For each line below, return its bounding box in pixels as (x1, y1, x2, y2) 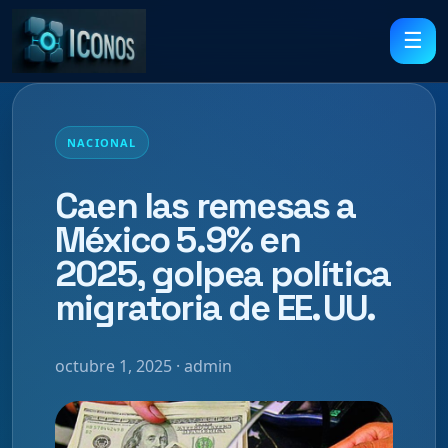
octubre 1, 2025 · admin (55, 354, 232, 377)
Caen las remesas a (55, 182, 356, 229)
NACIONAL (67, 135, 137, 150)
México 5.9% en (55, 216, 300, 263)
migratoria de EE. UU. (55, 284, 376, 331)
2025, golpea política (55, 250, 391, 297)
